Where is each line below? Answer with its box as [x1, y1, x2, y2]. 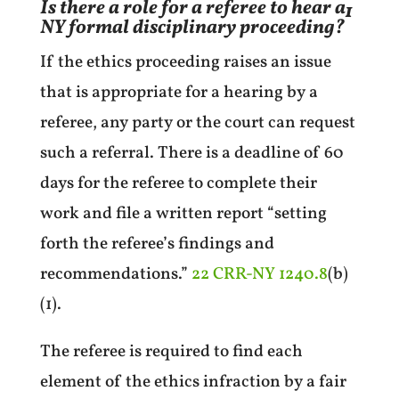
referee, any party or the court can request [39, 110, 355, 134]
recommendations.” [39, 262, 191, 286]
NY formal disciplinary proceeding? [39, 13, 345, 42]
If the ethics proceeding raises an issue [39, 50, 331, 74]
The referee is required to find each [39, 339, 303, 363]
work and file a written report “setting [39, 201, 327, 225]
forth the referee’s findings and [39, 232, 274, 256]
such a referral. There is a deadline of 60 [39, 141, 344, 165]
